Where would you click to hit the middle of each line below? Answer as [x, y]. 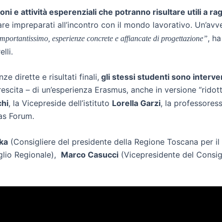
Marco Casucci [90, 154]
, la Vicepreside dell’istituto [60, 103]
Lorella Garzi [136, 103]
